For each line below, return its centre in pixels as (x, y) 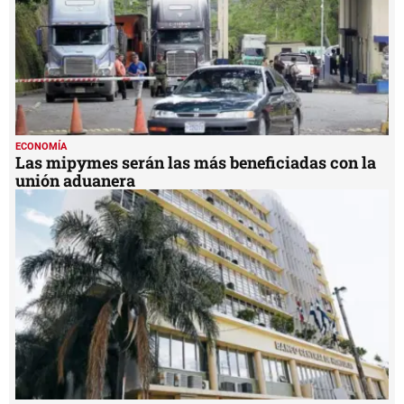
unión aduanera (75, 180)
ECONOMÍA (41, 146)
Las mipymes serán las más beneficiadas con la (196, 162)
